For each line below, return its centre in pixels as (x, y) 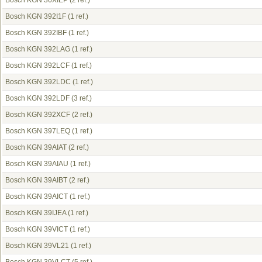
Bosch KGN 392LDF (37, 98)
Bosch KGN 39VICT (37, 229)
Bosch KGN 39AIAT (36, 147)
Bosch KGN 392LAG (38, 49)
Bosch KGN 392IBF (36, 33)
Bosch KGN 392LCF (37, 65)
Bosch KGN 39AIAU (37, 164)
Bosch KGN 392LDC (38, 82)
